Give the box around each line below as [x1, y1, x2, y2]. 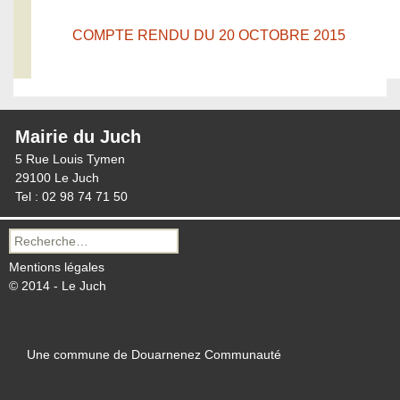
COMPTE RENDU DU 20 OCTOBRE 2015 [72, 28, 346, 43]
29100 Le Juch [15, 171, 99, 185]
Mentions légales [9, 260, 104, 274]
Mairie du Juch [15, 127, 141, 146]
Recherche [8, 229, 70, 244]
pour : [8, 248, 41, 262]
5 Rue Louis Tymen [15, 152, 125, 166]
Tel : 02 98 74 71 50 [15, 189, 128, 204]
